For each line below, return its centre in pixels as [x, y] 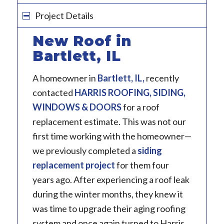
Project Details [64, 15]
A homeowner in [65, 78]
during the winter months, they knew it [107, 194]
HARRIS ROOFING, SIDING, [130, 93]
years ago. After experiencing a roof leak [111, 180]
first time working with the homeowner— [112, 136]
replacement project [73, 165]
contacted [53, 93]
